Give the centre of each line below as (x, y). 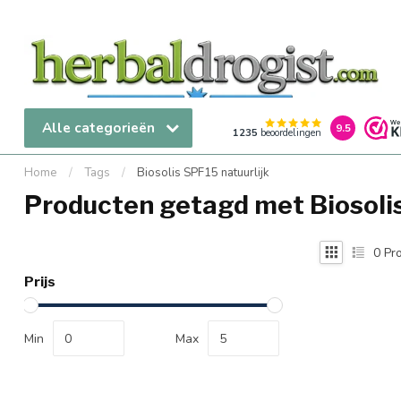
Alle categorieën (100, 128)
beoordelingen (290, 133)
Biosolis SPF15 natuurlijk (203, 173)
